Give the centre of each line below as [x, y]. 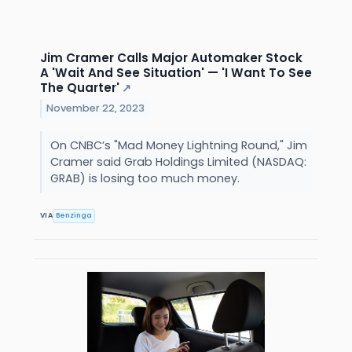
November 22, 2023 [96, 108]
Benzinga [74, 216]
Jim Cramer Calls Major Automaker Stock [171, 57]
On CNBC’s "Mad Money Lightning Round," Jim [178, 145]
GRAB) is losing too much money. [146, 178]
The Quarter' [80, 87]
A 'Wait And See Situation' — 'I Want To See [176, 72]
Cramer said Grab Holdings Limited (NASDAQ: [178, 161]
